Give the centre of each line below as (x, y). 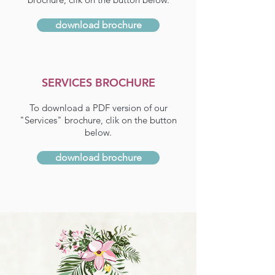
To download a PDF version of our (98, 108)
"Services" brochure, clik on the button (98, 120)
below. (98, 132)
